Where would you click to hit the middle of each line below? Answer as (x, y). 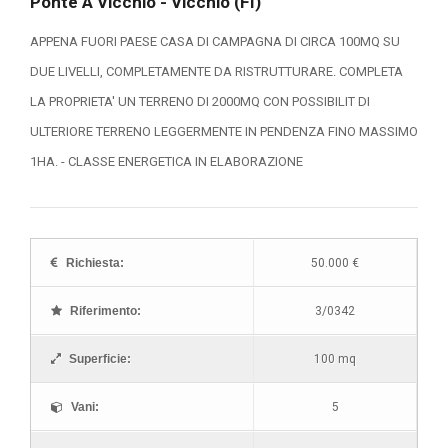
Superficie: (98, 359)
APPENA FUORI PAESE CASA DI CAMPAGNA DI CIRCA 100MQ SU (215, 41)
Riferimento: (104, 311)
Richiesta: (93, 263)
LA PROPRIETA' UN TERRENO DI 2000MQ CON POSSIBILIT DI (200, 101)
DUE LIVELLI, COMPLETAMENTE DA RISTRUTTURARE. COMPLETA (216, 71)
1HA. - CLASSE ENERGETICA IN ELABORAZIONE (166, 161)
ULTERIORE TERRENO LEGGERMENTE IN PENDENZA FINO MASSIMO (224, 131)
